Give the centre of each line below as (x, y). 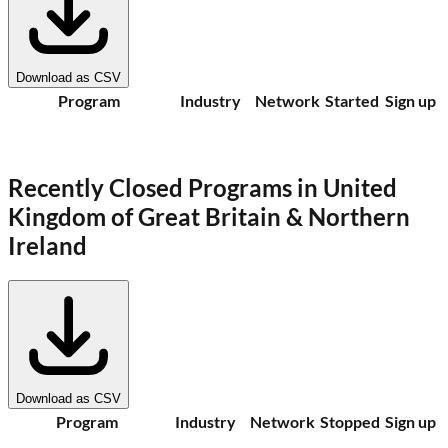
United (360, 187)
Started (352, 100)
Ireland (47, 245)
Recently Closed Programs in (165, 187)
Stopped (350, 421)
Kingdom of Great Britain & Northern (209, 216)
